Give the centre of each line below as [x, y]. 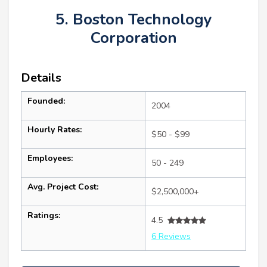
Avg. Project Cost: [63, 187]
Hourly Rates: [55, 130]
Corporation [133, 38]
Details [41, 78]
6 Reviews [171, 237]
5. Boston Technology [133, 20]
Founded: [46, 101]
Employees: [50, 159]
